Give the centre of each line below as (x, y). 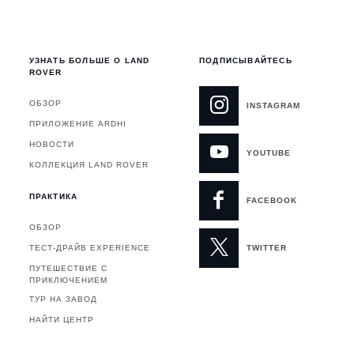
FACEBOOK (272, 201)
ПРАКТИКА (53, 197)
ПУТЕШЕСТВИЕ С (68, 269)
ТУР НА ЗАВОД (63, 299)
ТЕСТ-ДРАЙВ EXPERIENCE (89, 248)
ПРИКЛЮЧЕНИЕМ (68, 281)
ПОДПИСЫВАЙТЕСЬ (246, 61)
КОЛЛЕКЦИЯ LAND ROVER (88, 165)
